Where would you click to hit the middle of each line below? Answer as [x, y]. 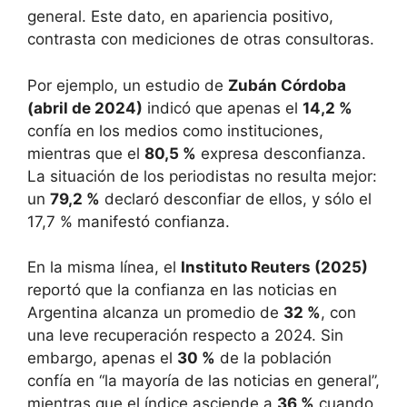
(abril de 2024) [85, 108]
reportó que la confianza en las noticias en [182, 290]
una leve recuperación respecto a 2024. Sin [185, 336]
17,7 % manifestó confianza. [129, 221]
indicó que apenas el [223, 108]
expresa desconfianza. [281, 153]
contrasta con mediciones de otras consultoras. [201, 40]
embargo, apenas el [102, 358]
